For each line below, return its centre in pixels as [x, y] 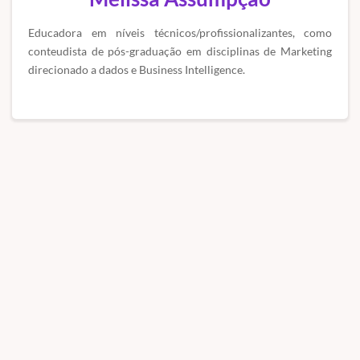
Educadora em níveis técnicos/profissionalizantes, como [180, 33]
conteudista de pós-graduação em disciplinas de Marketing [180, 51]
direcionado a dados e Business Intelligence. [137, 70]
